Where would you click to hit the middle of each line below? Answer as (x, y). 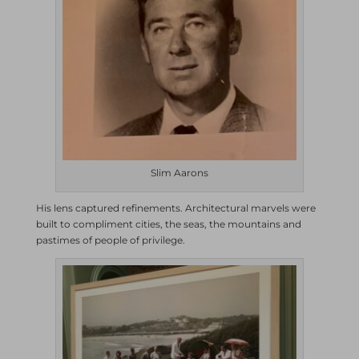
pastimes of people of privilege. (110, 240)
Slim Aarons (179, 173)
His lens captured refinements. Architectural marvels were (175, 208)
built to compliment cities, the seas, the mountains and (168, 224)
